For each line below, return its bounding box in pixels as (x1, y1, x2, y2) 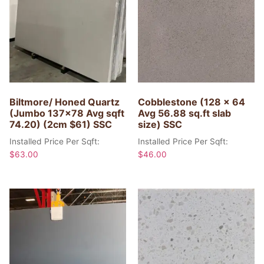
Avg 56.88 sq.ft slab (138, 107, 231, 120)
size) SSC (138, 118, 182, 131)
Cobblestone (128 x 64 (138, 96, 245, 108)
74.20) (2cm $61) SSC (9, 118, 112, 131)
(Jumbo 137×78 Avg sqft (9, 107, 124, 120)
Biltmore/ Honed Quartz (9, 96, 120, 108)
